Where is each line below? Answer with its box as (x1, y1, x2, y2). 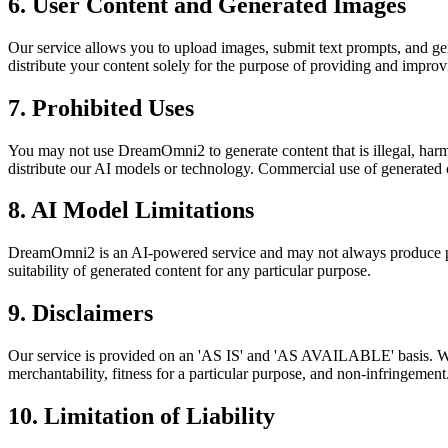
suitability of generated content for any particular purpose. (8, 262, 371, 280)
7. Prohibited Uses (8, 94, 194, 121)
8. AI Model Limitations (8, 197, 254, 224)
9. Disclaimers (8, 300, 153, 327)
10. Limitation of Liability (8, 403, 275, 430)
